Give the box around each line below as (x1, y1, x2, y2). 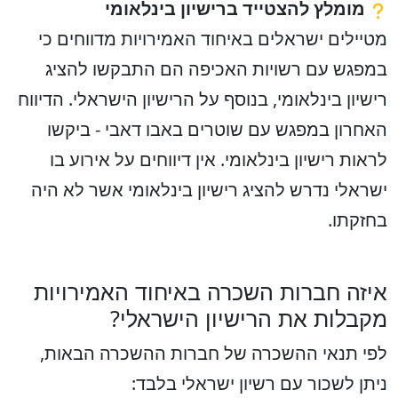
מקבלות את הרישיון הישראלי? (110, 303, 387, 333)
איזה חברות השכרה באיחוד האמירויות (34, 276, 387, 306)
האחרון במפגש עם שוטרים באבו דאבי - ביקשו (47, 117, 387, 141)
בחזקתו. (328, 208, 387, 232)
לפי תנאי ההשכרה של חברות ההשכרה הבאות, (40, 341, 387, 365)
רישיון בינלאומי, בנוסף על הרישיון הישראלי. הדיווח (18, 87, 387, 111)
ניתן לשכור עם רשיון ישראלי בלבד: (131, 371, 387, 395)
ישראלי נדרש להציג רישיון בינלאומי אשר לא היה (31, 178, 387, 202)
